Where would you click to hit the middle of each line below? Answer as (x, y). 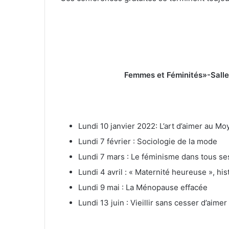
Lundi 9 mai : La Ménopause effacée (143, 188)
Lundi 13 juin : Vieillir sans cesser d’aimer (153, 203)
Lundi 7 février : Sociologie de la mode (148, 142)
